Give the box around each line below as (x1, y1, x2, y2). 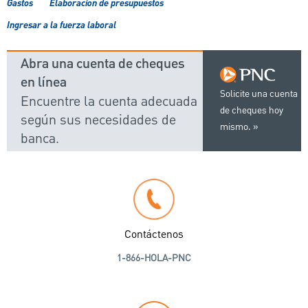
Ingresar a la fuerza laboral (7, 18, 116, 34)
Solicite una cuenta (219, 87, 298, 101)
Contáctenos (124, 227, 184, 244)
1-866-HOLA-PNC (117, 252, 191, 266)
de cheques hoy (219, 104, 283, 118)
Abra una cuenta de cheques (21, 54, 185, 75)
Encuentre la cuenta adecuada (21, 92, 197, 111)
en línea (21, 72, 67, 93)
